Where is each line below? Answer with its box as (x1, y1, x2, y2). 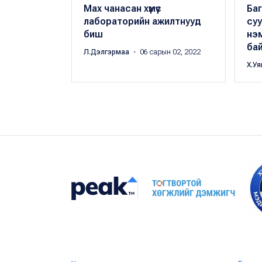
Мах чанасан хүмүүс (84, 3, 161, 15)
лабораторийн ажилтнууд (84, 16, 201, 27)
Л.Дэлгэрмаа (84, 48, 131, 57)
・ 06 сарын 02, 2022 (131, 48, 201, 57)
